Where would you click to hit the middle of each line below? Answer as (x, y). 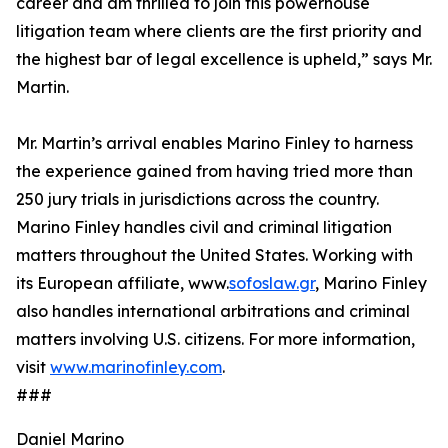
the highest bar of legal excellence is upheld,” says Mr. (224, 59)
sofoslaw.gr (272, 283)
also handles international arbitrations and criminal (213, 311)
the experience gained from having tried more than (214, 171)
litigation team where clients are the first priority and (219, 31)
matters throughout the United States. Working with (214, 255)
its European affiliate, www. (122, 283)
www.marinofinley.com (136, 367)
